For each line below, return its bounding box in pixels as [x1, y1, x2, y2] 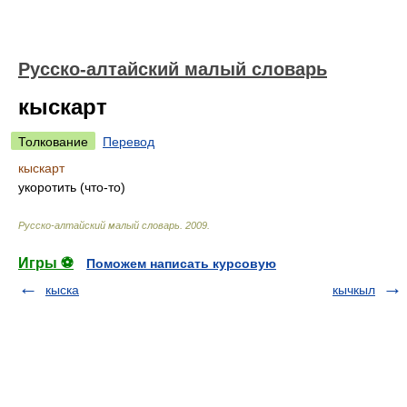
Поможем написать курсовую [86, 256, 276, 271]
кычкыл [333, 283, 375, 297]
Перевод [103, 134, 154, 149]
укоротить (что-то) [18, 180, 125, 194]
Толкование [18, 134, 88, 149]
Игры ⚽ [18, 255, 74, 271]
